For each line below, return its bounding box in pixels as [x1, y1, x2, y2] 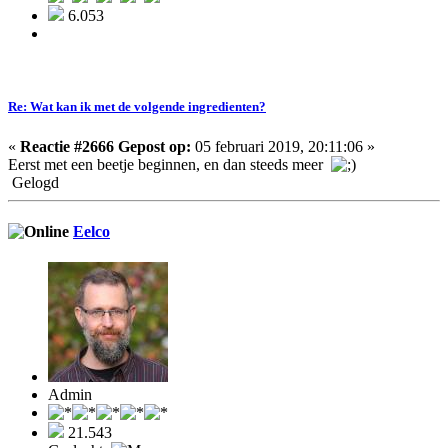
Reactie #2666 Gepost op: [20, 137, 191, 155]
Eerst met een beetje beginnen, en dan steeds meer [8, 155, 331, 173]
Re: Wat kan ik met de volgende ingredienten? [8, 99, 266, 115]
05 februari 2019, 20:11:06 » [191, 137, 375, 155]
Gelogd [8, 173, 59, 191]
